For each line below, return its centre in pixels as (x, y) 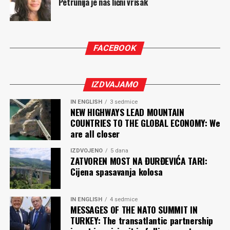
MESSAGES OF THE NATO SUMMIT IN (134, 210)
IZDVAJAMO (115, 85)
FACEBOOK (115, 48)
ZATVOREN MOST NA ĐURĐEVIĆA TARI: (139, 161)
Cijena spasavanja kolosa (116, 172)
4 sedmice (123, 200)
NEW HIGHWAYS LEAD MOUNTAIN (127, 112)
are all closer (95, 134)
